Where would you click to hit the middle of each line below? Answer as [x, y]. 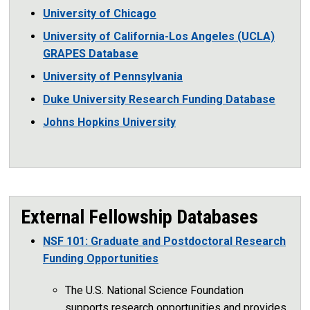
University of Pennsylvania [113, 76]
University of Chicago [100, 13]
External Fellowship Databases [139, 217]
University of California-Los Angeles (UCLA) [159, 36]
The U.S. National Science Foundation [154, 290]
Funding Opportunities [101, 258]
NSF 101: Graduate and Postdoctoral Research [164, 241]
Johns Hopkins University [109, 122]
